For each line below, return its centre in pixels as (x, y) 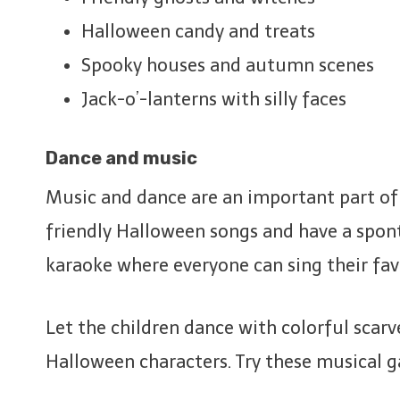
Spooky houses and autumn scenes (228, 65)
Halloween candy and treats (198, 31)
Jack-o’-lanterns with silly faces (214, 99)
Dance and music (121, 158)
